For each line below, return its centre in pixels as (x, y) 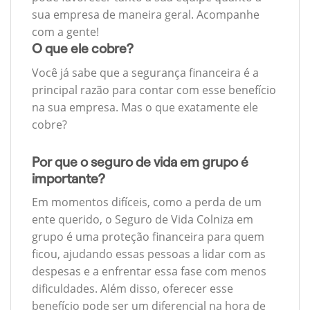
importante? (69, 179)
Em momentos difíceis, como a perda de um (147, 202)
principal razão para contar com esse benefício (154, 90)
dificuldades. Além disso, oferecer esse (133, 289)
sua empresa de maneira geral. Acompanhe (146, 15)
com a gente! (65, 32)
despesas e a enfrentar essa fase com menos (149, 272)
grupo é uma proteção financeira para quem (148, 237)
